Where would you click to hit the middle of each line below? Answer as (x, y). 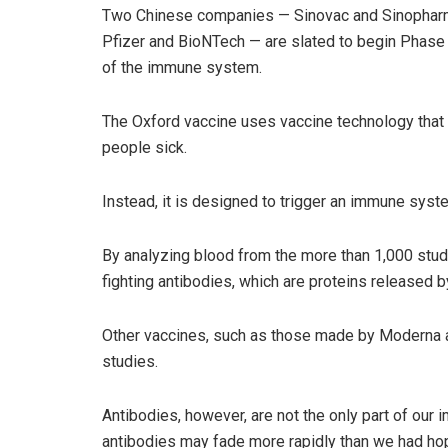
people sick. (144, 148)
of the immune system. (182, 68)
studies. (130, 362)
